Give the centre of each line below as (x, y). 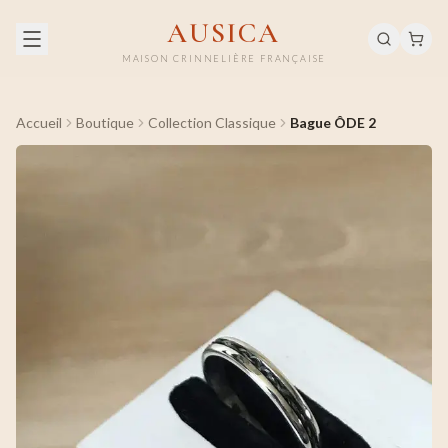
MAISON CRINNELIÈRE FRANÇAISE (224, 58)
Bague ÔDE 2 (333, 122)
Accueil (39, 122)
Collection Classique (212, 122)
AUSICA (224, 33)
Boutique (105, 122)
